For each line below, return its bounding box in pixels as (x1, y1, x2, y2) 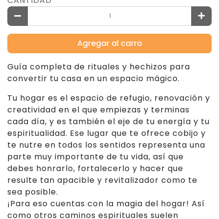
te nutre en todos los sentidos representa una (7, 139, 205, 151)
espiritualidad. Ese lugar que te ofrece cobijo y (7, 128, 206, 139)
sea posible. (7, 186, 58, 197)
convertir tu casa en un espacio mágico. (7, 73, 180, 84)
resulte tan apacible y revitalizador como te (7, 175, 197, 186)
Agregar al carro (77, 38, 142, 49)
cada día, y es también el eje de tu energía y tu (7, 116, 210, 127)
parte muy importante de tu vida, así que (7, 151, 184, 162)
